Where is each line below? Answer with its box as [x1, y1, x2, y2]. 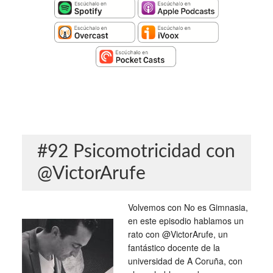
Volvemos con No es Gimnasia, [127, 201, 248, 213]
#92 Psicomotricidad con [37, 143, 235, 161]
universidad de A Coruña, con [127, 255, 243, 267]
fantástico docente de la [127, 241, 220, 253]
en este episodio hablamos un [127, 214, 244, 227]
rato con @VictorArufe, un [127, 228, 228, 240]
